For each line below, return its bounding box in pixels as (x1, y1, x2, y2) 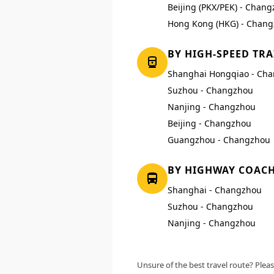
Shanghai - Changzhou (168, 184, 262, 196)
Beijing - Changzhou (168, 117, 251, 130)
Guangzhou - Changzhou (168, 134, 270, 146)
